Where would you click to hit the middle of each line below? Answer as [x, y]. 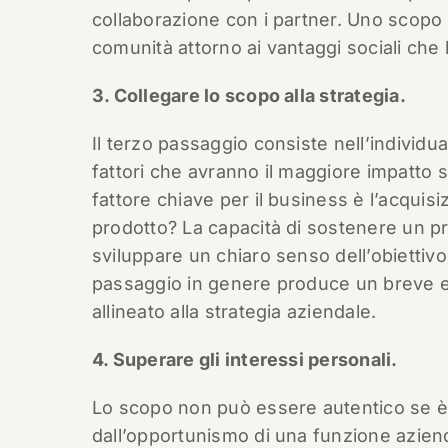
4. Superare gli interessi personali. [244, 359]
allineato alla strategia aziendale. [234, 311]
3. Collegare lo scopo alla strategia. [248, 95]
